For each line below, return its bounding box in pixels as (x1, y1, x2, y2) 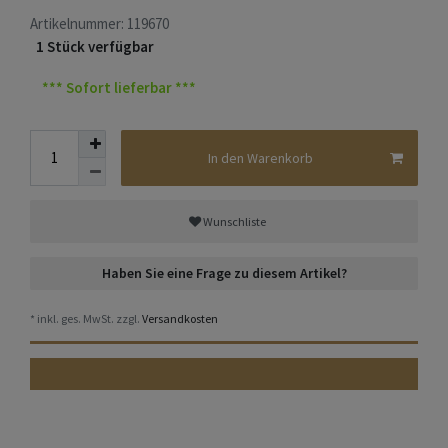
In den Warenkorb (207, 148, 313, 167)
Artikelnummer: (30, 14, 127, 34)
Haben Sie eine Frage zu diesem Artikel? (101, 264, 347, 283)
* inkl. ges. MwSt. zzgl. (30, 311, 140, 327)
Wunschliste (202, 213, 266, 229)
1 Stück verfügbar (36, 37, 154, 57)
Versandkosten (140, 311, 218, 327)
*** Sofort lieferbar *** (42, 77, 196, 97)
